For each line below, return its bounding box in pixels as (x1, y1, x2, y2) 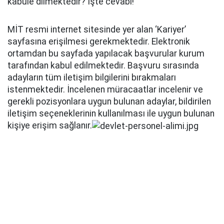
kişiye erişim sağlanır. (7, 120, 92, 130)
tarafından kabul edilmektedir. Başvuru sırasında (7, 60, 199, 70)
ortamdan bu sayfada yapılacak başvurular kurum (7, 48, 204, 58)
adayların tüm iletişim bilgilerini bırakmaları (7, 72, 176, 82)
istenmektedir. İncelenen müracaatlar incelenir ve (7, 84, 203, 94)
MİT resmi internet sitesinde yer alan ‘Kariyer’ (7, 24, 186, 34)
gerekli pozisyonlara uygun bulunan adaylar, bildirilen (7, 96, 211, 106)
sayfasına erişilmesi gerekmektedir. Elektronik (7, 36, 190, 46)
